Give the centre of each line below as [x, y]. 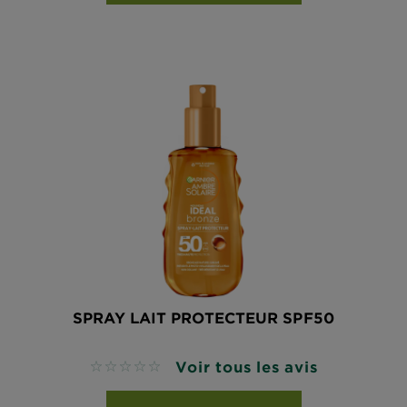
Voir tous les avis [247, 366]
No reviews [129, 367]
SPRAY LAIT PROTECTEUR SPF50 [203, 317]
